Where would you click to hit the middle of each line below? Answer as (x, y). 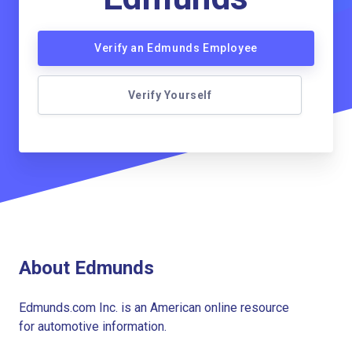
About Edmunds (86, 268)
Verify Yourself (170, 95)
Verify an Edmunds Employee (176, 48)
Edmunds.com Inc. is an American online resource (154, 307)
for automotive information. (93, 326)
